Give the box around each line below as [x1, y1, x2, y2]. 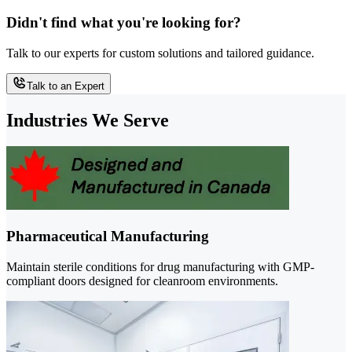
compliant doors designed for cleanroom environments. [6, 273, 278, 288]
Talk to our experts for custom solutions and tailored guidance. [6, 46, 314, 60]
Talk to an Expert [27, 79, 104, 92]
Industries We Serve [6, 109, 169, 130]
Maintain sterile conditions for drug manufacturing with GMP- [6, 259, 314, 273]
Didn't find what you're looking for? [6, 13, 241, 31]
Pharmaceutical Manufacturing [6, 228, 209, 245]
